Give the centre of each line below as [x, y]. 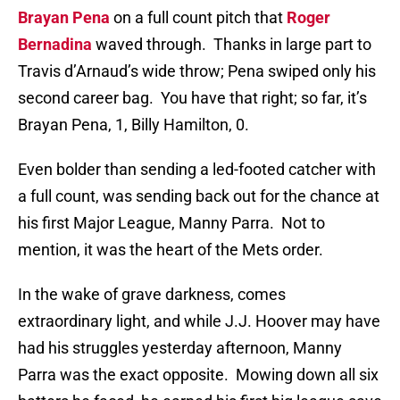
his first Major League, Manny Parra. [146, 223]
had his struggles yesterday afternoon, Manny [180, 348]
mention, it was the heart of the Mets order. [171, 250]
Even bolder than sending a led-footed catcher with [197, 170]
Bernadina [55, 45]
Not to [303, 223]
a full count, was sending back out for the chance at [199, 196]
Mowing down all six [307, 375]
